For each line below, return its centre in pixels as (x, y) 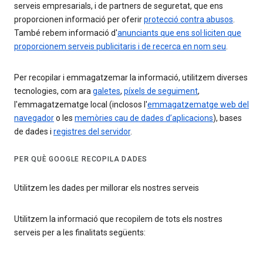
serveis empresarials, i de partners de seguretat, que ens (119, 6)
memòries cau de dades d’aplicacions (144, 118)
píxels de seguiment (161, 91)
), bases (227, 118)
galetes (107, 91)
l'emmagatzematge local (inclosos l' (81, 105)
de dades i (34, 132)
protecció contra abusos (188, 20)
